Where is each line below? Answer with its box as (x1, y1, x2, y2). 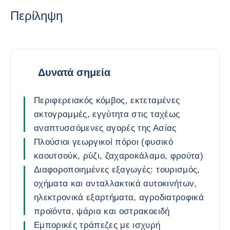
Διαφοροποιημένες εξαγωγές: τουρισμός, (34, 165, 200, 175)
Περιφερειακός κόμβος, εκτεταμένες (34, 95, 180, 105)
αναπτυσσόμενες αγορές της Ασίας (34, 123, 177, 133)
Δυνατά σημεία (38, 66, 110, 78)
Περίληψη (10, 9, 63, 23)
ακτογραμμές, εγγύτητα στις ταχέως (34, 109, 180, 119)
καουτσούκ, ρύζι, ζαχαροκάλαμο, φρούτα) (34, 151, 203, 161)
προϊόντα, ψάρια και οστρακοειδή (34, 206, 170, 216)
